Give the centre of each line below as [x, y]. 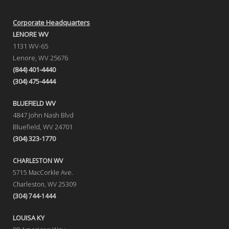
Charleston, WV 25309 [44, 184]
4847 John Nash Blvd [43, 115]
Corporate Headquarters [51, 22]
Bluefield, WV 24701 [43, 127]
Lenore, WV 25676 [40, 58]
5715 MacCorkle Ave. [43, 172]
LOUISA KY [29, 217]
